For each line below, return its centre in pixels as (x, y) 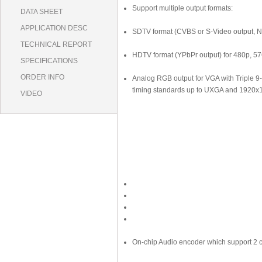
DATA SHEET (42, 12)
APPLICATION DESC (54, 28)
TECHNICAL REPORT (56, 44)
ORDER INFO (42, 77)
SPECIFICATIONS (49, 61)
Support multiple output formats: (182, 8)
